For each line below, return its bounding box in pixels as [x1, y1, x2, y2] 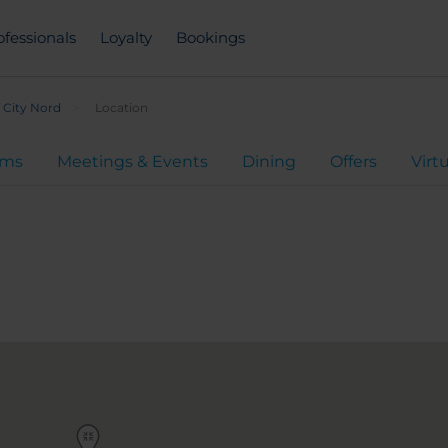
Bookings [175, 28, 245, 47]
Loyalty [99, 28, 152, 47]
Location [95, 100, 148, 115]
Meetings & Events [57, 152, 208, 171]
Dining [242, 152, 296, 171]
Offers [330, 152, 377, 171]
